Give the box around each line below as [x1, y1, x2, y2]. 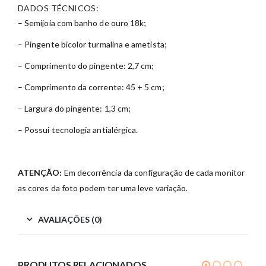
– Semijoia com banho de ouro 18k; [18, 18, 147, 28]
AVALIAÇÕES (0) [38, 214, 102, 225]
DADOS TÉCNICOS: [18, 3, 99, 14]
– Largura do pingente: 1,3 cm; [18, 103, 131, 114]
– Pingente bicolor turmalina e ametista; [18, 39, 167, 50]
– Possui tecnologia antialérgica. [18, 125, 138, 135]
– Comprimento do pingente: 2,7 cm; [18, 61, 154, 71]
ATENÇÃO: [18, 167, 62, 178]
